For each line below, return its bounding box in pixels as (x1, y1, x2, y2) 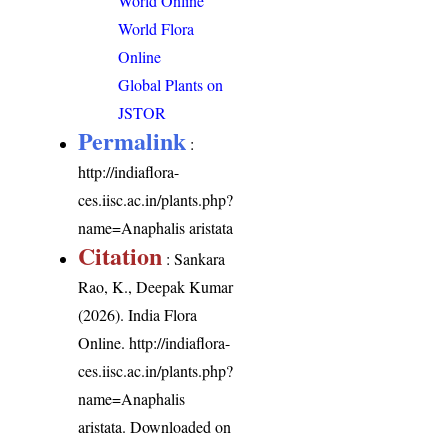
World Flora (118, 17, 195, 39)
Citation (78, 237, 163, 273)
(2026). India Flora (78, 303, 198, 325)
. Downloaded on (122, 415, 232, 437)
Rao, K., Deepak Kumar (78, 275, 234, 297)
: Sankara (162, 247, 226, 269)
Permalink (78, 122, 187, 158)
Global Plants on (118, 73, 224, 95)
